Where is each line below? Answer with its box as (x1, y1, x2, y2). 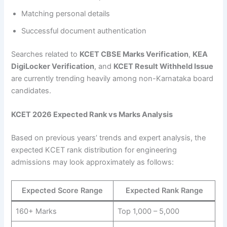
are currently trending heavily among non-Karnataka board (11, 74, 214, 84)
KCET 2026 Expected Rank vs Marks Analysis (11, 110, 173, 120)
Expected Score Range (22, 185, 103, 195)
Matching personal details (21, 9, 110, 19)
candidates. (11, 86, 52, 96)
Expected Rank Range (125, 185, 203, 195)
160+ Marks (15, 206, 57, 216)
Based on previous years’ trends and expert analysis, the (11, 133, 206, 143)
